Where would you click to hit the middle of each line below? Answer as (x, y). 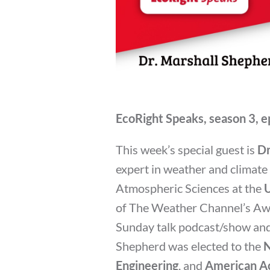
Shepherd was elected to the (190, 246)
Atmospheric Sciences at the (190, 188)
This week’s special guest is (187, 149)
